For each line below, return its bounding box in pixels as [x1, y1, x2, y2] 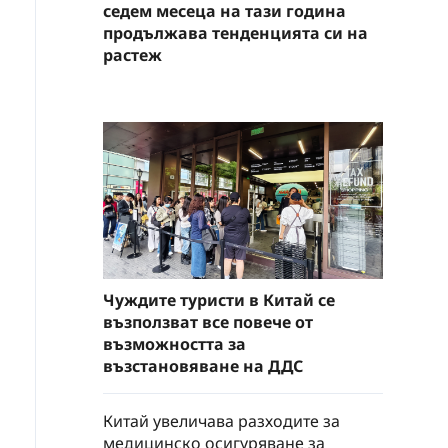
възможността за [103, 333, 246, 356]
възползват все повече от [103, 311, 313, 334]
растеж [103, 43, 162, 66]
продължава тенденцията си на [103, 21, 368, 44]
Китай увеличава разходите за [103, 410, 340, 433]
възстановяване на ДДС [103, 355, 303, 378]
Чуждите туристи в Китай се [103, 289, 335, 312]
